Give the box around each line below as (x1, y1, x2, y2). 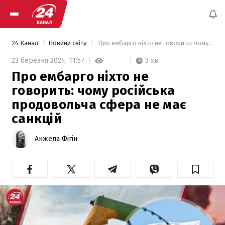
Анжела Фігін (35, 134, 77, 143)
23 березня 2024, (12, 56, 69, 65)
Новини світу (48, 39, 88, 47)
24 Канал (12, 39, 40, 47)
